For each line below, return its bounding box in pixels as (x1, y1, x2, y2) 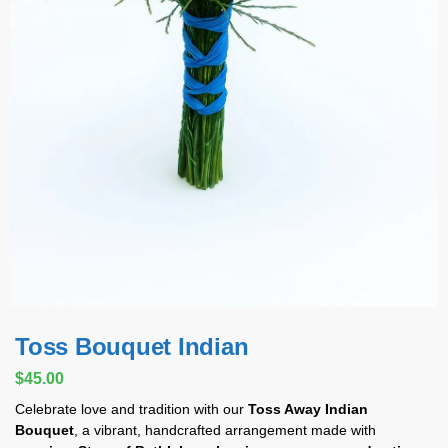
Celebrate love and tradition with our (15, 401, 248, 418)
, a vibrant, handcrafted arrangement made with (74, 422, 376, 439)
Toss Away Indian (248, 401, 368, 418)
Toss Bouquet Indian (15, 332, 249, 360)
